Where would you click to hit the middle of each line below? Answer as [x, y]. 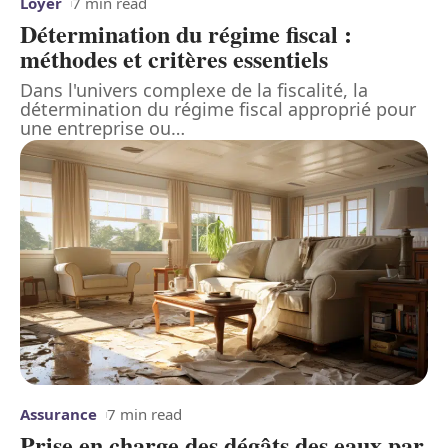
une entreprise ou [95, 128]
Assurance [58, 414]
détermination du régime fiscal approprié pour [218, 109]
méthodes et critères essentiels [174, 59]
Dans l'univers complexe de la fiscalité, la [194, 90]
